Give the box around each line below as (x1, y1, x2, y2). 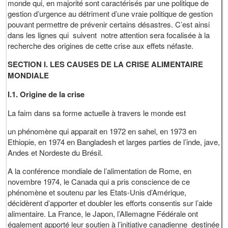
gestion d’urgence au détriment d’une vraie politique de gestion (8, 8, 213, 19)
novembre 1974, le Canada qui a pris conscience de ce (8, 176, 190, 187)
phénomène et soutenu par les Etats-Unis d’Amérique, (8, 187, 187, 198)
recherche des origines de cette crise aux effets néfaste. (8, 40, 194, 51)
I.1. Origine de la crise (8, 89, 85, 100)
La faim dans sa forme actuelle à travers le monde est (8, 107, 186, 119)
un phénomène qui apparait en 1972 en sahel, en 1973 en (8, 126, 197, 137)
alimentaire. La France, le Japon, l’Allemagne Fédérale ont (8, 208, 198, 219)
